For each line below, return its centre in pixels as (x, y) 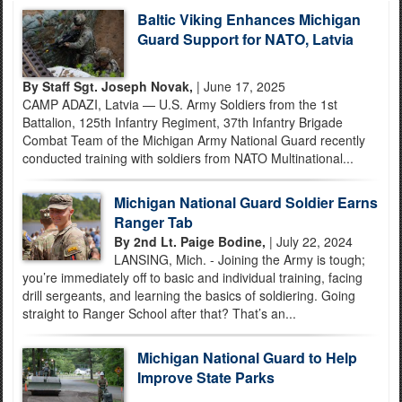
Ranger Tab (153, 222)
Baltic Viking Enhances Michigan (249, 19)
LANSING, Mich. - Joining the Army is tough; (239, 259)
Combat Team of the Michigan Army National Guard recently (194, 140)
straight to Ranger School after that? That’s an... (159, 313)
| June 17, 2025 (239, 86)
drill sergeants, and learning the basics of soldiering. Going (189, 295)
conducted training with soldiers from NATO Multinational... (188, 158)
